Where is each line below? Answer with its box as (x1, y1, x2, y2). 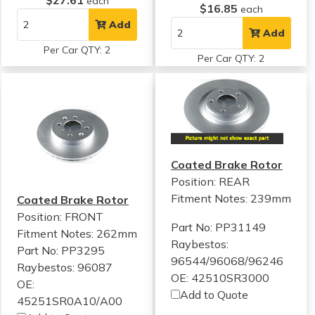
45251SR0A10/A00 (17, 294, 122, 308)
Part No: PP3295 (17, 243, 105, 257)
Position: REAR (171, 174, 250, 188)
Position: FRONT (17, 210, 103, 224)
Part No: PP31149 (171, 219, 266, 234)
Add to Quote (180, 287, 249, 302)
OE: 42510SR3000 (171, 270, 270, 285)
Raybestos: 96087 (17, 260, 112, 274)
